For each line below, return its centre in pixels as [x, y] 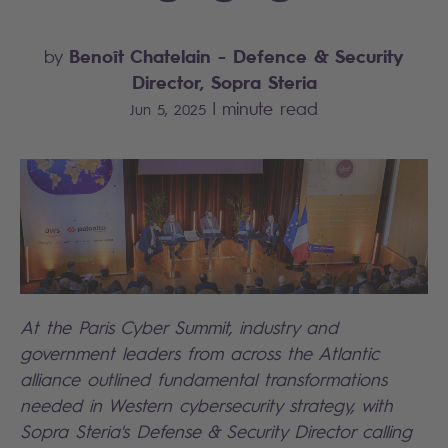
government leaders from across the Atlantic [199, 352]
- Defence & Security [311, 55]
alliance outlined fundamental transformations [203, 378]
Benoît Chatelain [143, 55]
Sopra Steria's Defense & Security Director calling [216, 430]
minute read [270, 108]
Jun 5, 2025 [168, 108]
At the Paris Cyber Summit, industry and [179, 326]
